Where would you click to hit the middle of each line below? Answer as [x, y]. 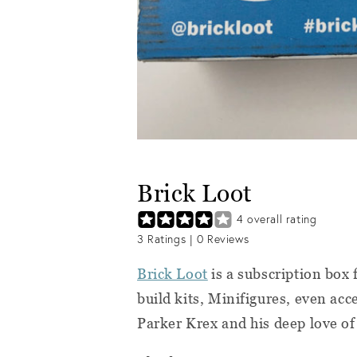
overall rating [280, 219]
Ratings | [170, 239]
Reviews [226, 239]
